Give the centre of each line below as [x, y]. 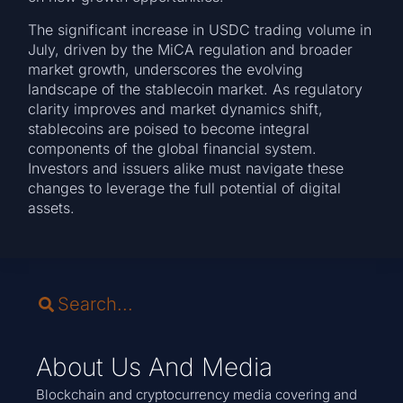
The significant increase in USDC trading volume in [200, 29]
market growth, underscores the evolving [166, 69]
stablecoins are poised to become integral [169, 128]
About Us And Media [154, 367]
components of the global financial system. [173, 148]
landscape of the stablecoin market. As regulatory [196, 89]
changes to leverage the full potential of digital [185, 188]
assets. [52, 207]
